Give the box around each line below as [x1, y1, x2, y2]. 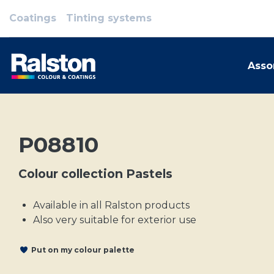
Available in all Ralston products [33, 199, 190, 211]
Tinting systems [66, 12, 152, 24]
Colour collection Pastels [18, 166, 172, 181]
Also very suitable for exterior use [33, 214, 196, 226]
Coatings [9, 12, 56, 24]
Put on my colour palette [31, 245, 135, 254]
